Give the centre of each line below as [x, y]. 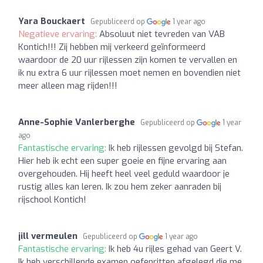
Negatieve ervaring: [59, 34]
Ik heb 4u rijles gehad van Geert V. [175, 249]
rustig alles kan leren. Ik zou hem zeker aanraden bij [120, 186]
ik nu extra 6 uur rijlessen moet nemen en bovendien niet [129, 73]
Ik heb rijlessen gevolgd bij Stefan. [176, 148]
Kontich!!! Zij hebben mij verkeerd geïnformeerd [112, 47]
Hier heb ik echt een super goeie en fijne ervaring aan [122, 161]
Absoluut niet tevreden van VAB [162, 34]
